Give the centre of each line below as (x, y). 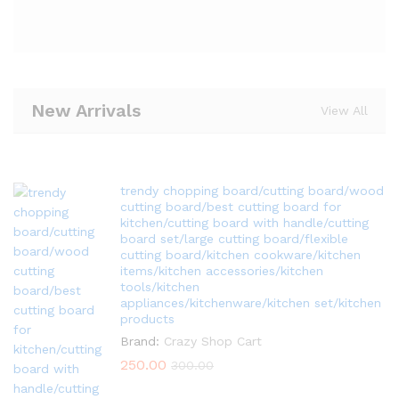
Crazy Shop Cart (213, 341)
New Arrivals (86, 110)
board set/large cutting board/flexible (234, 239)
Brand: (140, 341)
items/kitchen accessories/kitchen (222, 271)
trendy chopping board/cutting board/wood (252, 191)
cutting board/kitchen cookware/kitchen (240, 255)
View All (344, 110)
